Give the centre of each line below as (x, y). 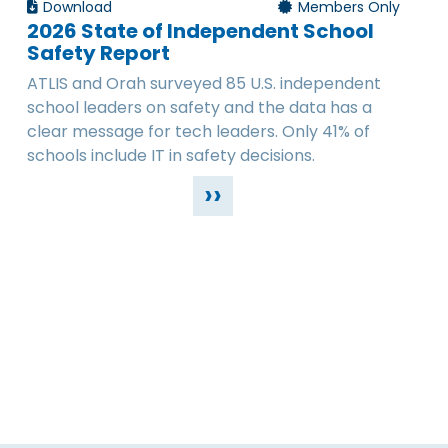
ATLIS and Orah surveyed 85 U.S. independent (203, 84)
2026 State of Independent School (200, 31)
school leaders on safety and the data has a (199, 108)
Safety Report (98, 53)
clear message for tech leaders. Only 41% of (198, 132)
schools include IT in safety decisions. (170, 156)
